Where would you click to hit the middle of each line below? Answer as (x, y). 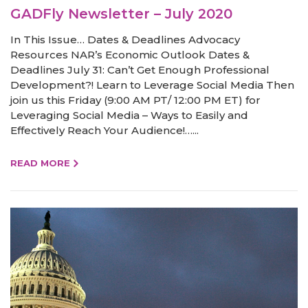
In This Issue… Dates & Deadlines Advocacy (125, 39)
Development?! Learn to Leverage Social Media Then (152, 85)
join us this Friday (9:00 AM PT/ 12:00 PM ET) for (135, 100)
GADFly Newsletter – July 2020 (121, 13)
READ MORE (40, 163)
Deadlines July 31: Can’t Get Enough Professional (140, 69)
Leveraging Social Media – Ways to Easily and (129, 115)
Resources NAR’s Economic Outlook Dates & (130, 54)
